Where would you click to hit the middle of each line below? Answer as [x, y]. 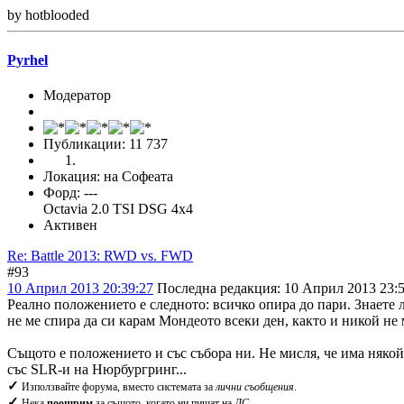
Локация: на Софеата [108, 176]
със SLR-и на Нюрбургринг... [97, 369]
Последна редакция [217, 288]
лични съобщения [255, 386]
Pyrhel [28, 60]
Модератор [77, 95]
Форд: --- [70, 192]
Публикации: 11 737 [106, 143]
